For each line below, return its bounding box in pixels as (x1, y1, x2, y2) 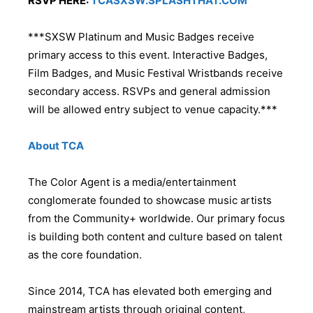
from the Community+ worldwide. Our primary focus (28, 211, 285, 225)
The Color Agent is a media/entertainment (28, 175, 236, 189)
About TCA (28, 138, 84, 152)
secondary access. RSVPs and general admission (28, 84, 270, 98)
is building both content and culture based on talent (28, 229, 282, 243)
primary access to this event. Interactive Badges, (28, 48, 268, 61)
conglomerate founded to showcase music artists (28, 193, 272, 207)
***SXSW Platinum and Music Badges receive (28, 29, 254, 43)
